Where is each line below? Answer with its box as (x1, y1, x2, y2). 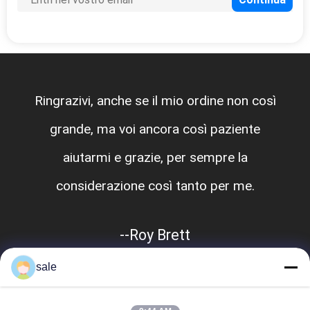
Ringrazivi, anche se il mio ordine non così (34, 92, 276, 109)
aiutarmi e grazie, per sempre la (62, 149, 248, 165)
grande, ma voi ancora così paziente (50, 120, 260, 137)
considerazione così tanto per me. (55, 177, 255, 194)
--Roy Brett (120, 226, 190, 244)
